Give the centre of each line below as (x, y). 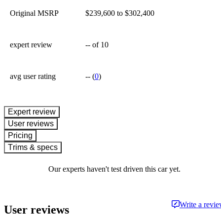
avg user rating (33, 76)
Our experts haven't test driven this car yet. (114, 169)
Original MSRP (34, 13)
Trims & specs (35, 147)
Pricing (23, 135)
